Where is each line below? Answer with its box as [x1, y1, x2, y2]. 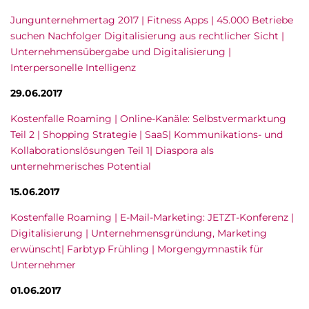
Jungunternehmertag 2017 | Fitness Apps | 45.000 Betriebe [10, 14, 293, 26]
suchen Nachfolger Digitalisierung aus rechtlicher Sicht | [10, 30, 284, 42]
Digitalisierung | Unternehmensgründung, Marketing [10, 227, 267, 239]
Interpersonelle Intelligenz [10, 61, 136, 74]
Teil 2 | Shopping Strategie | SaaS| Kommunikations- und [10, 128, 283, 141]
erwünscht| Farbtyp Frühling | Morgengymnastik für [10, 243, 263, 255]
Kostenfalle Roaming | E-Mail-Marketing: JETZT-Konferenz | [10, 211, 294, 223]
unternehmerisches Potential [10, 160, 151, 172]
